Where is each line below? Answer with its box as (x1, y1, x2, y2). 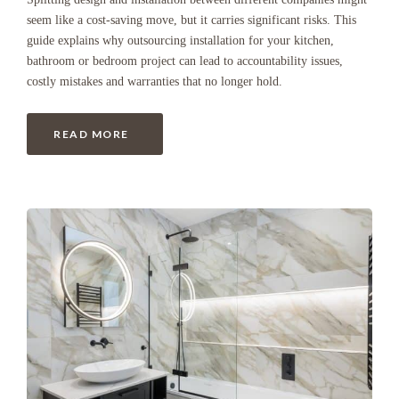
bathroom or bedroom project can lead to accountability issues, (27, 54, 343, 69)
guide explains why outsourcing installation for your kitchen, (27, 34, 334, 48)
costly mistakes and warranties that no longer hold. (27, 75, 282, 89)
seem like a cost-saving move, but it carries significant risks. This (27, 13, 356, 28)
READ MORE (53, 127, 129, 142)
